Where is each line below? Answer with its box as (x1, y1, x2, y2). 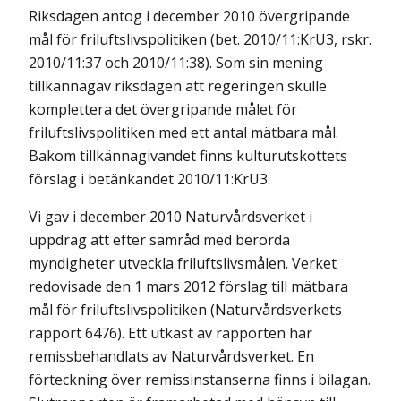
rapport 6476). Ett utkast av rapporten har (29, 323, 312, 343)
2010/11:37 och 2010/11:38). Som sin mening (29, 53, 323, 73)
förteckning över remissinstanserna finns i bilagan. (29, 370, 371, 389)
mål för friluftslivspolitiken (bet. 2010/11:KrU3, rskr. (29, 30, 371, 49)
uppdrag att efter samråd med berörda (29, 230, 290, 250)
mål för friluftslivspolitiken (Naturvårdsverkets (29, 300, 342, 320)
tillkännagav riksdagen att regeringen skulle (29, 76, 327, 96)
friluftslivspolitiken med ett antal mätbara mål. (29, 123, 338, 142)
